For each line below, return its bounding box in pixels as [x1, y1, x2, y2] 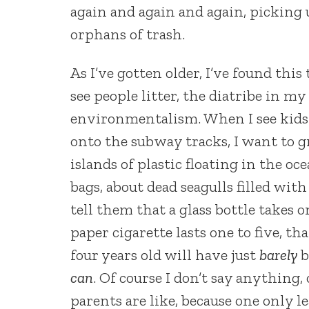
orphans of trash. [70, 25, 185, 44]
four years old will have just [70, 245, 259, 264]
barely [259, 245, 297, 264]
